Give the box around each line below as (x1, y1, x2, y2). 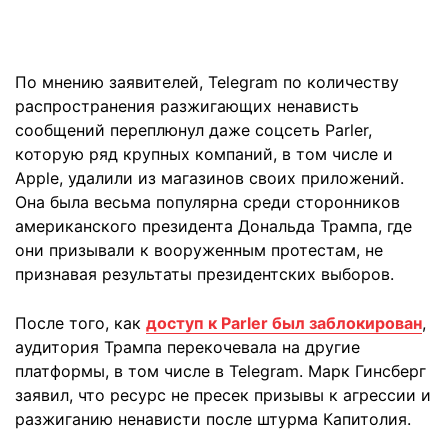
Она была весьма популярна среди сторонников (15, 192, 400, 212)
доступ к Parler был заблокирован (146, 313, 422, 333)
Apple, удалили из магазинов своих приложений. (15, 168, 404, 188)
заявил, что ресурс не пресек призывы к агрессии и (15, 385, 431, 405)
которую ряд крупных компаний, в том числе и (15, 144, 393, 164)
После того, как (15, 313, 146, 333)
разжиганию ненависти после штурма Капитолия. (15, 409, 411, 429)
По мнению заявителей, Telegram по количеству (15, 72, 399, 92)
